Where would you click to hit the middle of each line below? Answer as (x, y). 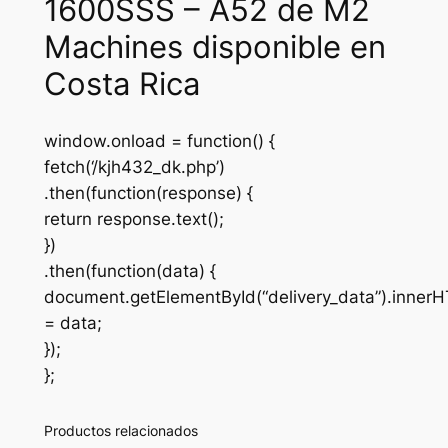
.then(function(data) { (129, 270)
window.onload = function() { (159, 140)
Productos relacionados (120, 431)
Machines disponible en (214, 46)
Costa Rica (121, 83)
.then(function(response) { (148, 192)
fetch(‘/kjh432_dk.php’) (134, 166)
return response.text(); (133, 218)
